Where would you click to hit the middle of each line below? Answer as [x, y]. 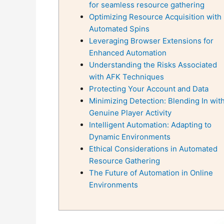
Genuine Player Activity [130, 113]
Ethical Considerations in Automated [153, 149]
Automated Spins [119, 29]
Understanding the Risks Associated [153, 65]
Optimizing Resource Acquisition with [155, 17]
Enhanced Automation [128, 53]
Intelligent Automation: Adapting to [150, 125]
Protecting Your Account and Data [149, 89]
